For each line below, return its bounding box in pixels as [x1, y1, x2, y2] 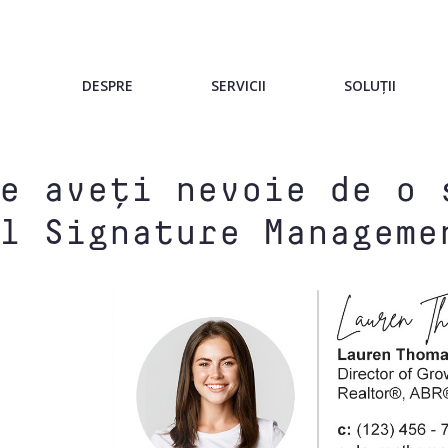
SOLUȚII [344, 76, 396, 95]
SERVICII [211, 76, 266, 95]
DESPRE [82, 76, 133, 95]
